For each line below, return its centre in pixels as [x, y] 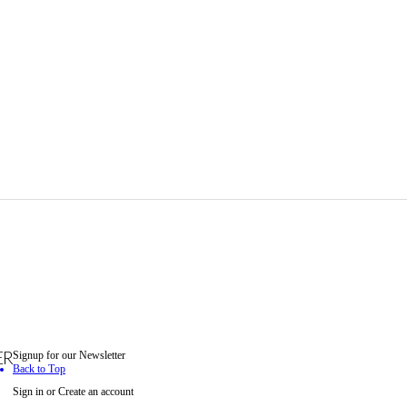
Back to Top [39, 369]
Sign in [28, 392]
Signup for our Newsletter [69, 355]
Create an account [96, 392]
